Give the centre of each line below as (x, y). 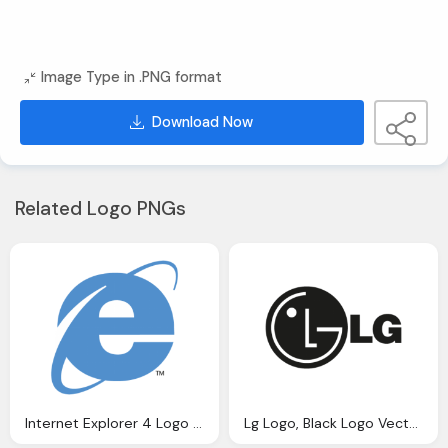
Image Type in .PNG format (132, 77)
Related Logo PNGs (100, 208)
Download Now (203, 122)
